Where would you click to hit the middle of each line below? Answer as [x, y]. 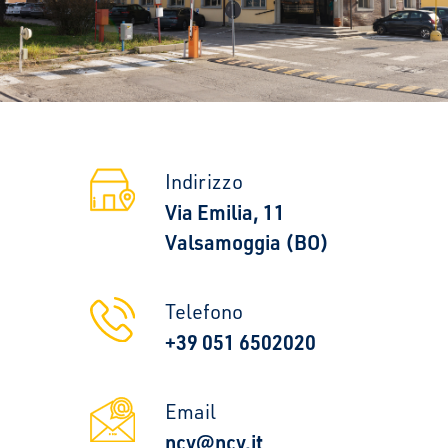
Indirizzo [203, 181]
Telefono [203, 311]
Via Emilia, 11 [224, 212]
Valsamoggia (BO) [246, 242]
